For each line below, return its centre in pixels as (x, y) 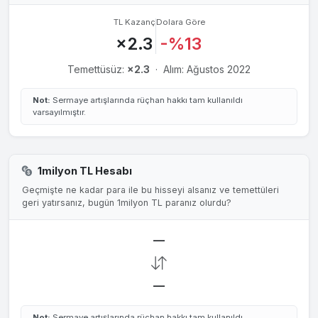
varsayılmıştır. (59, 112)
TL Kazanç (134, 22)
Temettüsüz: (97, 69)
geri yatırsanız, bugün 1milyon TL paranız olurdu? (126, 202)
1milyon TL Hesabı (84, 171)
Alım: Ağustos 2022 (207, 69)
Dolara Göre (180, 22)
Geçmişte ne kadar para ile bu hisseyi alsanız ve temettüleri (150, 190)
